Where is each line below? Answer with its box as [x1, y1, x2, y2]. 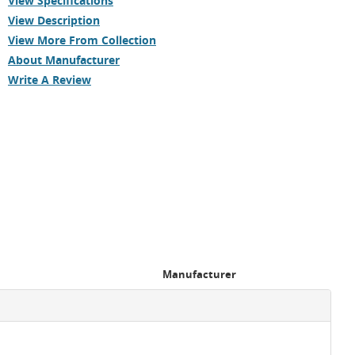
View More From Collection [8, 32, 156, 48]
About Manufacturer [8, 52, 120, 67]
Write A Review [8, 72, 91, 87]
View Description [8, 13, 100, 28]
